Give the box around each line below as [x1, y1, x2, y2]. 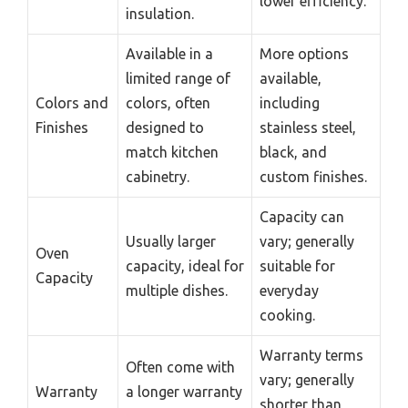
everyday [260, 281, 319, 299]
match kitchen [126, 143, 219, 160]
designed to [126, 118, 204, 136]
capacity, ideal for [126, 257, 244, 274]
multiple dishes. [126, 281, 228, 299]
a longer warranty [126, 382, 242, 400]
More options [260, 45, 349, 62]
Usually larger [126, 232, 216, 250]
